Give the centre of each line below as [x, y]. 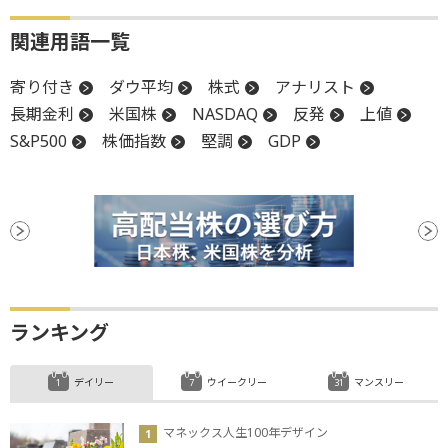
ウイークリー [236, 382]
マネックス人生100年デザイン [245, 433]
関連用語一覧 [70, 42]
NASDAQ [225, 114]
